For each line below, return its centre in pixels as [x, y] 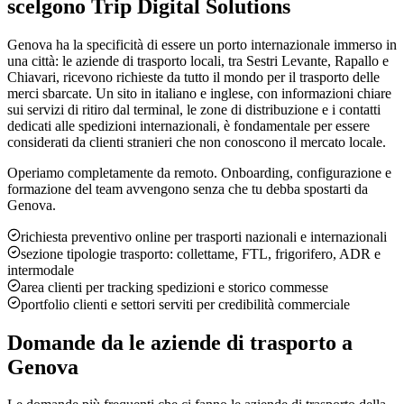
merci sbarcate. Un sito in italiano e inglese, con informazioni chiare [199, 93]
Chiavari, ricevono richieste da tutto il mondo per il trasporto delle [193, 77]
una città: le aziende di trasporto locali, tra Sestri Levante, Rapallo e [198, 60]
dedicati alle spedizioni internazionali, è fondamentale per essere [188, 125]
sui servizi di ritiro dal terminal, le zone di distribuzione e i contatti [194, 109]
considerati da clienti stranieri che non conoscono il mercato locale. [197, 142]
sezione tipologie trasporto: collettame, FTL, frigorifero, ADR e [201, 253]
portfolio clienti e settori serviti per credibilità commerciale [185, 304]
